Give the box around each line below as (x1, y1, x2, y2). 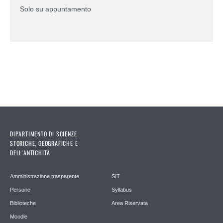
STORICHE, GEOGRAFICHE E (10, 138, 78, 147)
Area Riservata (111, 200, 148, 206)
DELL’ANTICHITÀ (10, 148, 51, 157)
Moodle (10, 213, 27, 220)
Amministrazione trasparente (10, 173, 79, 179)
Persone (10, 186, 30, 193)
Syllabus (111, 186, 132, 193)
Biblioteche (10, 200, 36, 206)
